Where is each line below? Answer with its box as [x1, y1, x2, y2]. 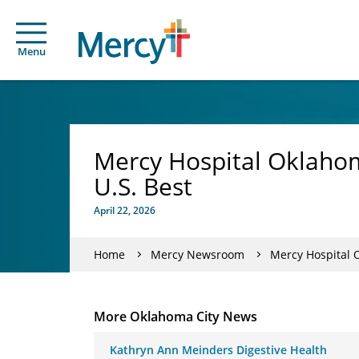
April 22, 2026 [94, 204, 155, 217]
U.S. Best [94, 170, 192, 203]
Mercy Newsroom [151, 246, 244, 262]
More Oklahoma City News [94, 308, 257, 325]
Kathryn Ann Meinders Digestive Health [110, 342, 327, 357]
